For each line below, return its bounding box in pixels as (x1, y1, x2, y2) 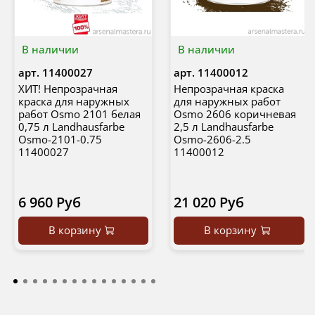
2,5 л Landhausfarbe (174, 120, 274, 134)
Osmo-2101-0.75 (18, 132, 102, 147)
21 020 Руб (174, 193, 244, 212)
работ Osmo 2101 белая (18, 107, 141, 122)
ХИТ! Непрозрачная (18, 82, 117, 96)
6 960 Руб (18, 193, 81, 212)
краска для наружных (18, 94, 129, 109)
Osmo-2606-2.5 (174, 132, 251, 147)
